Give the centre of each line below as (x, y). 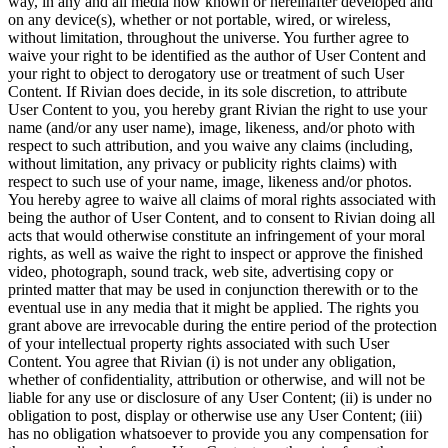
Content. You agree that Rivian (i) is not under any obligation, (202, 361)
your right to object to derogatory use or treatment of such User (206, 73)
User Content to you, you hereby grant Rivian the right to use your (217, 109)
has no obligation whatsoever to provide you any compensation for (218, 433)
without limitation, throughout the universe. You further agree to (208, 37)
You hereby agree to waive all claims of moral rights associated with (222, 199)
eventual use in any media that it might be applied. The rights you (213, 307)
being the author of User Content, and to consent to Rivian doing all (221, 217)
